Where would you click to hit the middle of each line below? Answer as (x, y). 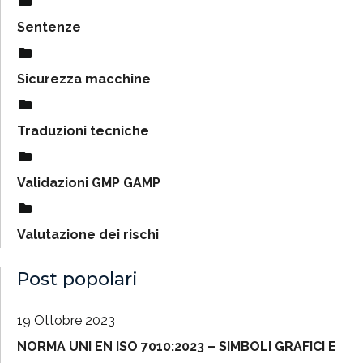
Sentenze (49, 27)
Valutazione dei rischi (88, 234)
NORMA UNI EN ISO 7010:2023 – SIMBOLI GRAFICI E (177, 346)
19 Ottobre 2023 (66, 320)
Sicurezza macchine (84, 79)
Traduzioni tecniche (83, 130)
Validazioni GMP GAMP (89, 182)
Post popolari (77, 279)
